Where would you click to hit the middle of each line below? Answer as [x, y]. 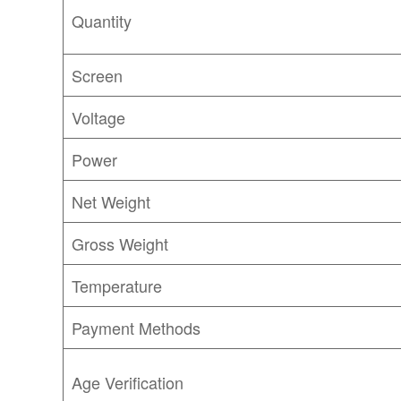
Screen [98, 75]
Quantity [102, 20]
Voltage [99, 117]
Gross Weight [120, 243]
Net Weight [111, 201]
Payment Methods [137, 327]
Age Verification [130, 382]
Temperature [117, 285]
